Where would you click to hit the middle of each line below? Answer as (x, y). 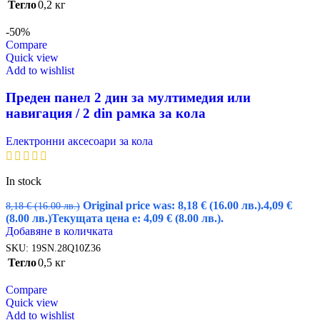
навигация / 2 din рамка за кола (106, 114)
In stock (24, 181)
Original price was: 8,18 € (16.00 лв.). (173, 206)
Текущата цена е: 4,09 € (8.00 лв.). (137, 219)
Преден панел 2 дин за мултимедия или (128, 98)
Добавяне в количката (59, 231)
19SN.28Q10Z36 (66, 248)
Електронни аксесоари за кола (79, 141)
